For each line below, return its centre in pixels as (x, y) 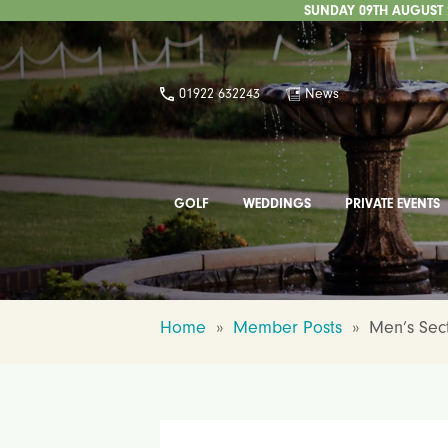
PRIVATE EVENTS (393, 203)
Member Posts (287, 327)
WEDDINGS (277, 203)
